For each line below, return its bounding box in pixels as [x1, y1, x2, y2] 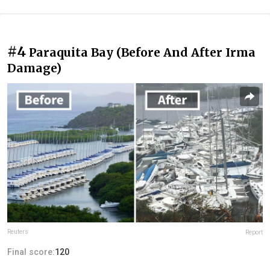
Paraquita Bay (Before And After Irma [29, 45, 256, 60]
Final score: [7, 247, 55, 257]
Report [245, 229, 263, 236]
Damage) [7, 60, 61, 75]
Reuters [7, 228, 28, 236]
